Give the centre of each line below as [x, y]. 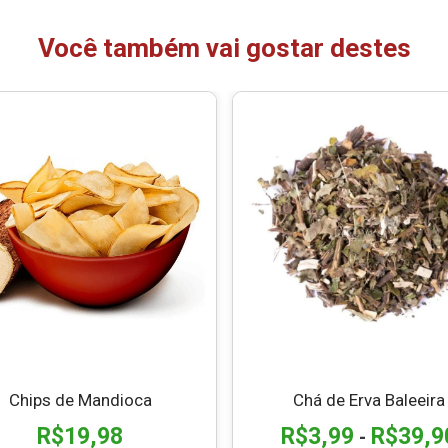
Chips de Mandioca [80, 399]
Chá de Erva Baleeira [369, 399]
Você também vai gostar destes [224, 48]
